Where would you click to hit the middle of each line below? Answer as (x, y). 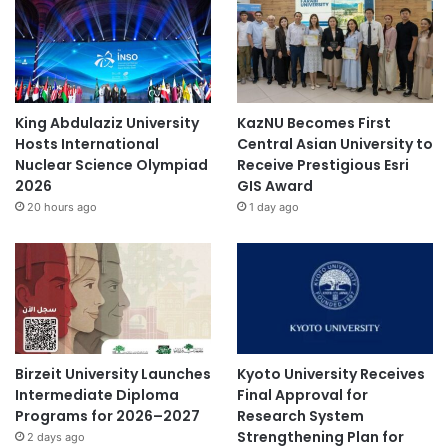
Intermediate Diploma (97, 394)
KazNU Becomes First (313, 122)
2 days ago (56, 436)
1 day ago (273, 206)
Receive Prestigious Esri (322, 164)
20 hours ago (62, 206)
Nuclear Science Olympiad (111, 164)
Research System (300, 415)
